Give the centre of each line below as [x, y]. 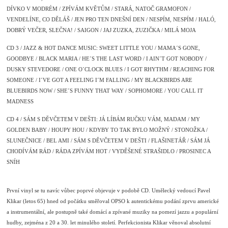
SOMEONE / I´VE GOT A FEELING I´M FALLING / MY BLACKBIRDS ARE [100, 80]
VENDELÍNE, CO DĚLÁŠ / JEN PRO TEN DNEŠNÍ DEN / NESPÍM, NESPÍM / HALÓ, [111, 20]
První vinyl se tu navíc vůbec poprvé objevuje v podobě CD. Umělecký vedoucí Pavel [109, 191]
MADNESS [20, 102]
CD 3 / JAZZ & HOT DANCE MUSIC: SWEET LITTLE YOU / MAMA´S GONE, [104, 48]
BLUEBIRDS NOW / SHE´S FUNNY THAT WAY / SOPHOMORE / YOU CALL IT [105, 91]
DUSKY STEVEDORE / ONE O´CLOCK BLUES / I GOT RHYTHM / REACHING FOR [111, 69]
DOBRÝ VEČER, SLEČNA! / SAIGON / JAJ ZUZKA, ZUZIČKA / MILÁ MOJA [102, 30]
